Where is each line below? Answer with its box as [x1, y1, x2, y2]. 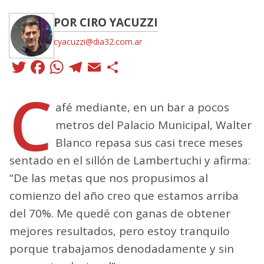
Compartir [123, 53, 217, 80]
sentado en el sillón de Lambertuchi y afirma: [9, 152, 250, 168]
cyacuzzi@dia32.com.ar [54, 35, 142, 47]
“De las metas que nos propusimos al [9, 170, 208, 186]
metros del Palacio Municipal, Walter [55, 117, 252, 133]
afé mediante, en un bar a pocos [55, 99, 229, 115]
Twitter [28, 53, 90, 80]
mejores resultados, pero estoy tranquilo [9, 223, 230, 239]
